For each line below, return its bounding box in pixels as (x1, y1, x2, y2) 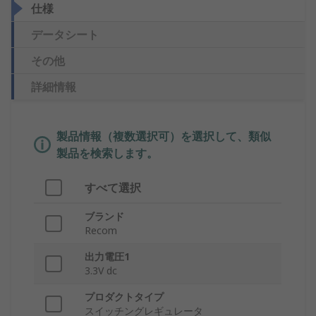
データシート (31, 27, 99, 43)
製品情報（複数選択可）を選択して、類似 (56, 128, 271, 145)
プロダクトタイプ (85, 290, 164, 304)
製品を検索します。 (56, 145, 158, 162)
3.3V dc (85, 264, 117, 278)
